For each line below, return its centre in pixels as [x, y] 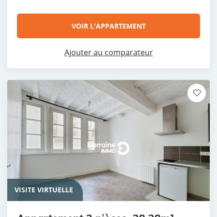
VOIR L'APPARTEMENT [108, 26]
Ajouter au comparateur [108, 52]
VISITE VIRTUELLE [44, 189]
